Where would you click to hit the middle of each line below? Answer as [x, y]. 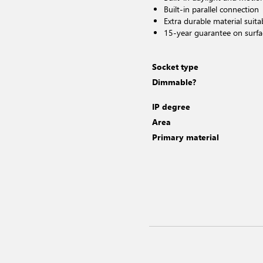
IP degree [171, 107]
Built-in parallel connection [211, 9]
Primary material [186, 137]
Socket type [175, 67]
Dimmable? [174, 82]
